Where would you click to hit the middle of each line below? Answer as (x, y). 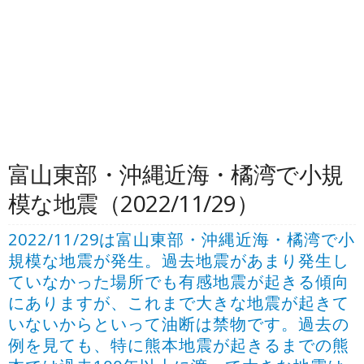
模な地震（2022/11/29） (134, 203)
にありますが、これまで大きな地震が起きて (179, 303)
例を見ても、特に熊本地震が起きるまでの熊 (179, 345)
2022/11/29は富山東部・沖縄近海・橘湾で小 (182, 239)
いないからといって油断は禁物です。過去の (179, 324)
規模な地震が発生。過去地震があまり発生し (179, 260)
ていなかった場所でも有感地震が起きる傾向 (179, 282)
